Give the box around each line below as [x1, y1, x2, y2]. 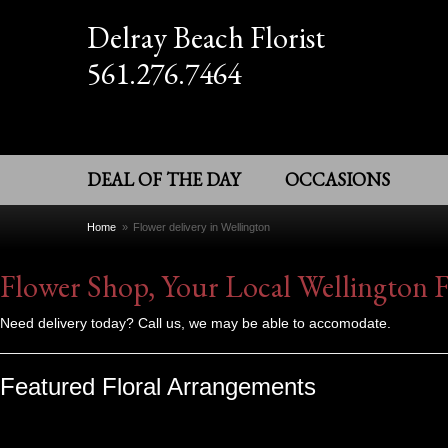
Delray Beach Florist [87, 18, 325, 57]
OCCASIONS [285, 168, 390, 191]
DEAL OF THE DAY [87, 168, 240, 191]
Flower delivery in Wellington [133, 221, 271, 233]
